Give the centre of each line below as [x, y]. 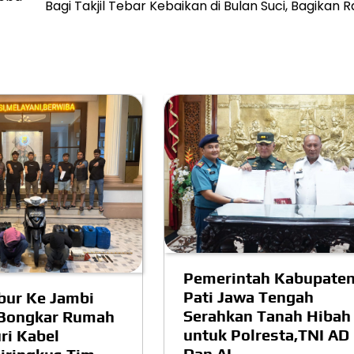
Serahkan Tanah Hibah [267, 316]
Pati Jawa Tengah [248, 297]
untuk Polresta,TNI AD [266, 335]
